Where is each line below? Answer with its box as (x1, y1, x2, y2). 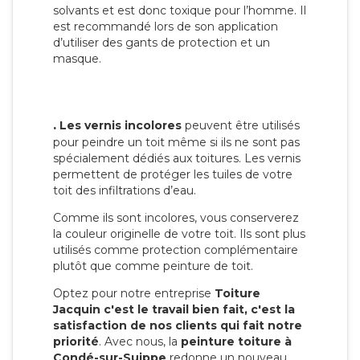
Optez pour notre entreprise (53, 286, 215, 301)
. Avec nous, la (99, 334, 181, 350)
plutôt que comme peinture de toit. (53, 259, 253, 274)
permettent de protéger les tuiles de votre (53, 167, 292, 182)
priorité (53, 334, 99, 350)
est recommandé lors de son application (53, 19, 278, 35)
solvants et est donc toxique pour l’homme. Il (53, 3, 306, 18)
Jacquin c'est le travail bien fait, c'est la (53, 302, 295, 317)
